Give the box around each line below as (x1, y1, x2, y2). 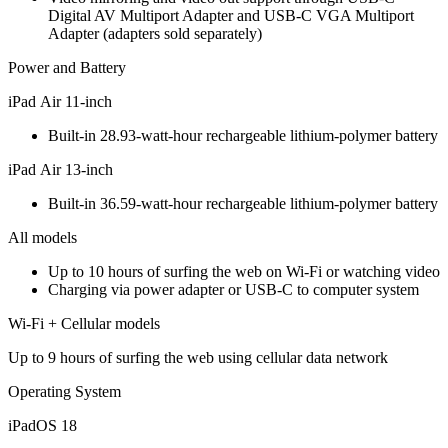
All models (8, 228, 77, 246)
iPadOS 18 (8, 416, 77, 434)
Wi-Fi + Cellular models (8, 314, 160, 332)
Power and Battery (8, 58, 126, 76)
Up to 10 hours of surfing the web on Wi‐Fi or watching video (48, 262, 440, 280)
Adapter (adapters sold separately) (48, 24, 262, 42)
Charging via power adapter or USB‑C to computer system (48, 280, 419, 298)
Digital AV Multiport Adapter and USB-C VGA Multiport (48, 6, 414, 24)
